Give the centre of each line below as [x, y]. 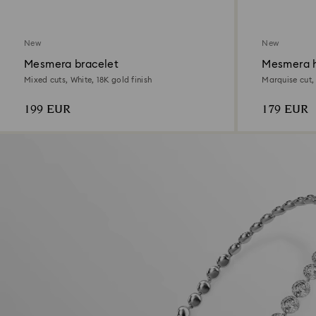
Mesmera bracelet [71, 64]
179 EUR [285, 109]
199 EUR [47, 109]
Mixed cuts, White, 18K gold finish [88, 80]
